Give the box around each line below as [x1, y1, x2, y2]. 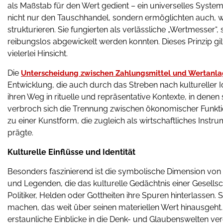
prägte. [7, 128, 33, 137]
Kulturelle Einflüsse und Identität [7, 147, 135, 157]
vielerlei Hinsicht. [7, 49, 68, 58]
